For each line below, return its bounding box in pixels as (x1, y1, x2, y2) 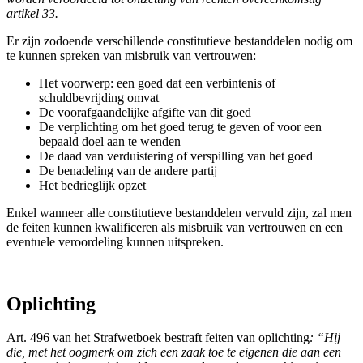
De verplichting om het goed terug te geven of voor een (39, 119, 322, 134)
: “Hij (310, 331, 340, 345)
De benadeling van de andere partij (39, 163, 217, 177)
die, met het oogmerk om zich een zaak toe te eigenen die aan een (6, 345, 341, 360)
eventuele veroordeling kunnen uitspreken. (6, 234, 224, 249)
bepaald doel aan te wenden (39, 134, 181, 148)
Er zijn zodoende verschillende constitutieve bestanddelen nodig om (6, 33, 352, 48)
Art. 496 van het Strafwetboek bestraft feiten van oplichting (6, 331, 310, 345)
